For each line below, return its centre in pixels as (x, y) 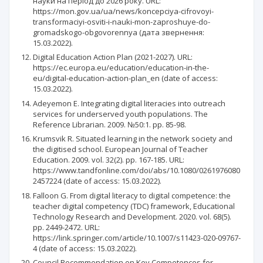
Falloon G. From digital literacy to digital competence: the (132, 195)
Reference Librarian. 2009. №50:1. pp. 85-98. (109, 124)
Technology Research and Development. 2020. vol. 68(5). (132, 216)
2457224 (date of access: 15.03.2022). (97, 181)
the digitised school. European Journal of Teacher (120, 149)
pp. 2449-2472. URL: (66, 227)
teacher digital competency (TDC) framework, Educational (134, 206)
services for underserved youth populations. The (120, 114)
